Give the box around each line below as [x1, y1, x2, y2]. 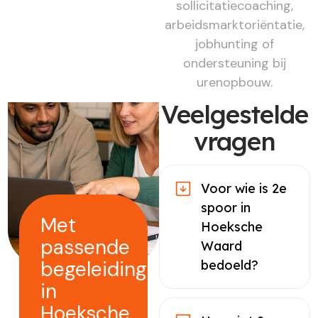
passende [40, 234, 131, 261]
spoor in [201, 199, 251, 216]
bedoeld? [201, 257, 258, 274]
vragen [193, 126, 275, 158]
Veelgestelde [160, 99, 308, 131]
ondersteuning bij [182, 54, 286, 72]
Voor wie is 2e [201, 180, 287, 197]
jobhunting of [194, 35, 274, 53]
